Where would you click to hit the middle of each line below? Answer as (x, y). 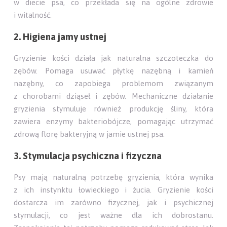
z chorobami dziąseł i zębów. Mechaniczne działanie (113, 96)
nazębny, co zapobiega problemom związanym (113, 84)
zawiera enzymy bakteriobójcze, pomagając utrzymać (113, 122)
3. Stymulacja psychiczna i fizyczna (88, 156)
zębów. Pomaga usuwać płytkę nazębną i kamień (113, 71)
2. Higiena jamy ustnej (60, 37)
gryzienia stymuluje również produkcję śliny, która (113, 109)
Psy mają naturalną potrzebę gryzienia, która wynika (113, 177)
